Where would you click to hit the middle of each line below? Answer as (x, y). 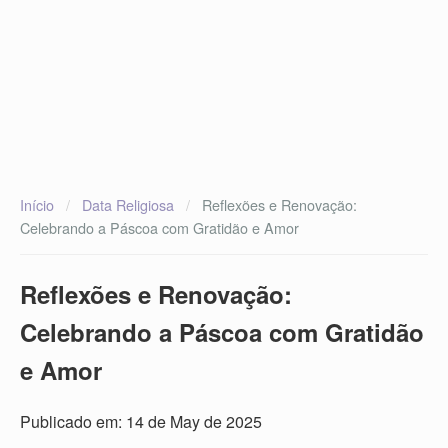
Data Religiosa (128, 204)
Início (37, 204)
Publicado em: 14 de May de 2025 (141, 421)
